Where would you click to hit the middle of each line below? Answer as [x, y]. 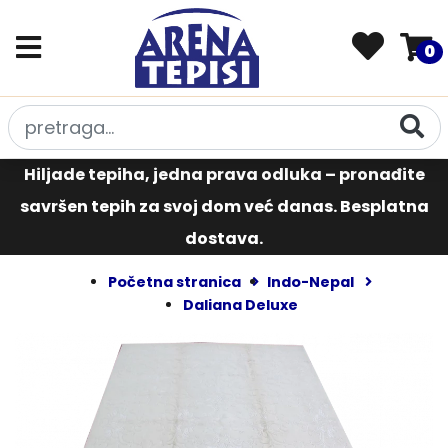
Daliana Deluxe [240, 305]
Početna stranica [174, 282]
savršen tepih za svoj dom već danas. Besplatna [224, 206]
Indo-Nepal [310, 282]
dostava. [224, 238]
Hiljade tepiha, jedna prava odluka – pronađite [224, 174]
